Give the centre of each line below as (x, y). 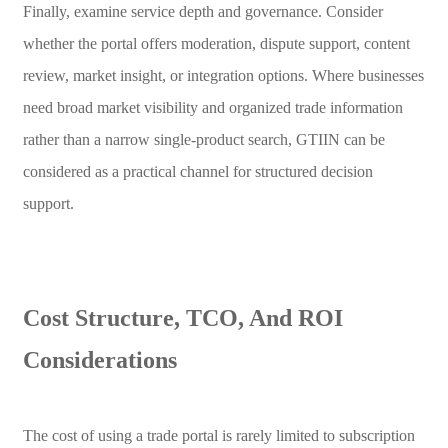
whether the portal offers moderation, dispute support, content (216, 43)
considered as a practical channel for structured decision (197, 171)
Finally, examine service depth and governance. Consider (202, 11)
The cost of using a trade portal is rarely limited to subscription (218, 435)
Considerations (99, 359)
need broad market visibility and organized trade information (212, 107)
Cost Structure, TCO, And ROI (182, 317)
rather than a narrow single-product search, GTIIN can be (203, 139)
